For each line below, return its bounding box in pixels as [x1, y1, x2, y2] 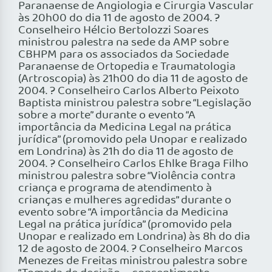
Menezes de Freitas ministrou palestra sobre [18, 252, 247, 271]
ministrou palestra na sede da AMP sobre [18, 33, 229, 52]
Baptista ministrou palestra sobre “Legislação [18, 94, 251, 113]
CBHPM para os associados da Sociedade [18, 46, 229, 64]
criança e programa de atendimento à [18, 179, 212, 198]
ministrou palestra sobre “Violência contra [18, 167, 236, 186]
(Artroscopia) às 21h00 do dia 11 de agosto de [18, 70, 248, 89]
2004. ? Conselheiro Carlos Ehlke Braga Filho [18, 155, 248, 174]
